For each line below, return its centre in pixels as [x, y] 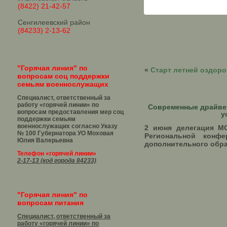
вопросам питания [51, 203]
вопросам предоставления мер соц [71, 112]
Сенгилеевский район [54, 22]
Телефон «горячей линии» [57, 154]
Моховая [100, 133]
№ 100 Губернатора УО [52, 133]
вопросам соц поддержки [64, 76]
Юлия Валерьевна [45, 140]
